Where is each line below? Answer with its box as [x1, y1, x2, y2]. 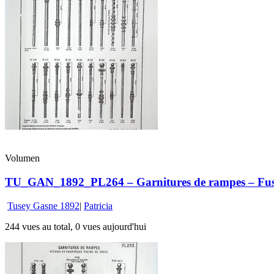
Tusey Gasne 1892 [7, 200, 80, 211]
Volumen [5, 153, 40, 164]
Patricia [84, 200, 113, 211]
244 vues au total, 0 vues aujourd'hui [5, 221, 146, 232]
